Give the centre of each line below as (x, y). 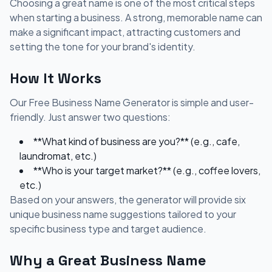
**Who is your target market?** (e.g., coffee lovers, (147, 170)
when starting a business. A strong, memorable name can (136, 17)
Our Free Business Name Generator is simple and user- (132, 102)
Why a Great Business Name (108, 260)
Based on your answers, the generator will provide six (128, 199)
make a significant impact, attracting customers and (125, 32)
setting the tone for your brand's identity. (103, 46)
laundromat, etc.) (58, 155)
